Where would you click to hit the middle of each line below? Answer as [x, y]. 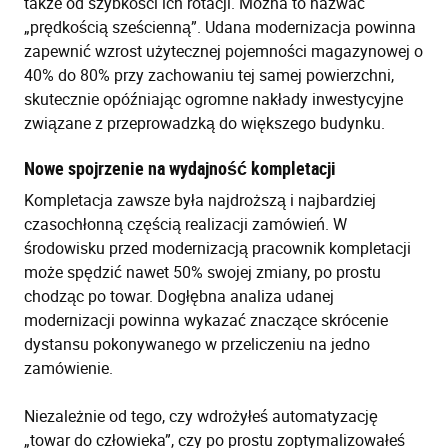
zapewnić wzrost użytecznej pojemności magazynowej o [223, 51]
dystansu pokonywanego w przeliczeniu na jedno [197, 344]
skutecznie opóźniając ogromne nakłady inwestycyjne [213, 99]
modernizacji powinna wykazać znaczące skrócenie [206, 320]
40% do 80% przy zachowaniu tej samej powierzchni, [209, 75]
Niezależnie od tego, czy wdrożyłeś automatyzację [201, 416]
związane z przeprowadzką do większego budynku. [204, 123]
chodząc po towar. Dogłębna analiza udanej [179, 296]
